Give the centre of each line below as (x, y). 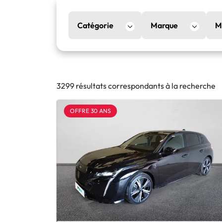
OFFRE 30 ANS (90, 111)
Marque (165, 25)
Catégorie (95, 25)
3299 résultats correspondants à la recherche (136, 86)
